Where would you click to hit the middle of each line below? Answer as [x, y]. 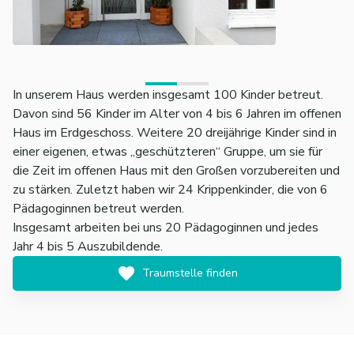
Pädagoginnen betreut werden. [98, 208]
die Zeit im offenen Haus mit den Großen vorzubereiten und [176, 170]
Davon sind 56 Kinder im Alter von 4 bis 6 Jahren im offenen [177, 113]
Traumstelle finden [190, 273]
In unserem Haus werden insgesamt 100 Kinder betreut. [168, 94]
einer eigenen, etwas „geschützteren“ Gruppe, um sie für [168, 151]
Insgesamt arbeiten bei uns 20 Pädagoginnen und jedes [166, 227]
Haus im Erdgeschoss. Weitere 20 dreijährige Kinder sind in [175, 132]
